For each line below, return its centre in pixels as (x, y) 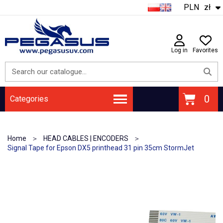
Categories (29, 99)
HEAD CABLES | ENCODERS (86, 139)
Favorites (205, 51)
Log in (179, 51)
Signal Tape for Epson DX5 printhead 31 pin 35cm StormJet (101, 148)
